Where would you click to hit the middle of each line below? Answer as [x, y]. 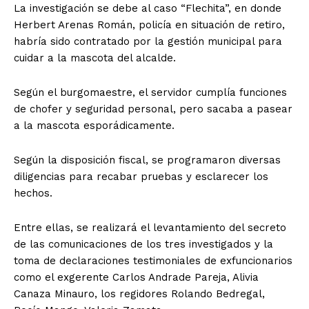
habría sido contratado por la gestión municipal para [148, 42]
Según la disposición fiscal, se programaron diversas [147, 160]
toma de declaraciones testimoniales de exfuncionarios [153, 261]
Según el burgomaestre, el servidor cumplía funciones [150, 93]
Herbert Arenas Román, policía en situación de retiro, [149, 25]
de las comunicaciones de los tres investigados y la [143, 245]
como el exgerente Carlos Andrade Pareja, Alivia [136, 278]
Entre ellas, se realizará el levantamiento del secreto [150, 228]
